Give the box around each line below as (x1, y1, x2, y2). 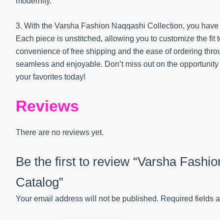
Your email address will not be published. (16, 194, 159, 203)
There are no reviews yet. (16, 128, 104, 137)
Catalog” (16, 175, 63, 190)
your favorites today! (16, 73, 85, 82)
